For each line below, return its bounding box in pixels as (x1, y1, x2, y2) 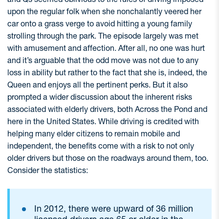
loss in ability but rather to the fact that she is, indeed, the (7, 67, 207, 77)
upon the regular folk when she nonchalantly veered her (7, 6, 201, 16)
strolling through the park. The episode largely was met (7, 31, 198, 41)
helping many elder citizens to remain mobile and (7, 129, 180, 138)
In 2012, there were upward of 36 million (34, 203, 193, 214)
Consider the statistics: (7, 165, 88, 175)
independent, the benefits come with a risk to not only (7, 141, 194, 151)
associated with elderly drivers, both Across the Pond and (7, 104, 207, 114)
